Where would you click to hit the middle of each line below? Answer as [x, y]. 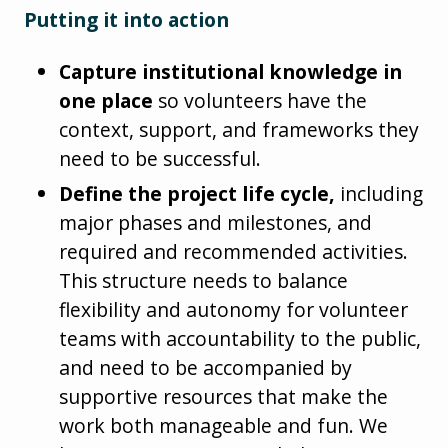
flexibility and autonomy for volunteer [234, 309]
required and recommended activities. [234, 251]
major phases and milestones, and [216, 222]
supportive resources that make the [224, 396]
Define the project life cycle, [197, 193]
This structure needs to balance [204, 280]
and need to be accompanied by [206, 367]
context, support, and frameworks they [239, 130]
